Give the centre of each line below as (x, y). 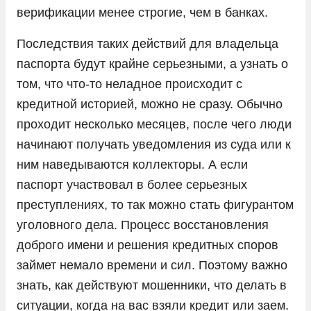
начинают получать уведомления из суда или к (154, 144)
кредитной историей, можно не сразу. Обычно (150, 104)
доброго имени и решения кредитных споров (148, 245)
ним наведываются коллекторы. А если (132, 164)
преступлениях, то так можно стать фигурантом (155, 204)
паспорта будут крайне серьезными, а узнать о (152, 64)
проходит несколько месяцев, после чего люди (154, 124)
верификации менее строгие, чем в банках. (142, 12)
